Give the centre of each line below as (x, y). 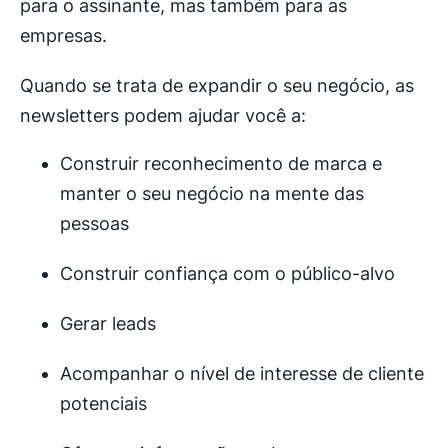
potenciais (103, 404)
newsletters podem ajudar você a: (163, 116)
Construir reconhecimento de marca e (221, 164)
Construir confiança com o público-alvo (227, 274)
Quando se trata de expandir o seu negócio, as (217, 86)
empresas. (63, 36)
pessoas (94, 224)
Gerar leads (108, 324)
